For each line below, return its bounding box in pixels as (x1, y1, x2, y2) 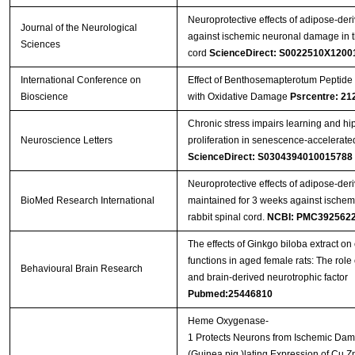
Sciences (20, 39, 60, 51)
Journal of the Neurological (20, 22, 137, 34)
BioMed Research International (20, 195, 155, 207)
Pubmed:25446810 (187, 288, 273, 300)
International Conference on (20, 74, 141, 86)
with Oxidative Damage (187, 91, 290, 103)
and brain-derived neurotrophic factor (187, 272, 348, 284)
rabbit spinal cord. (187, 212, 267, 223)
